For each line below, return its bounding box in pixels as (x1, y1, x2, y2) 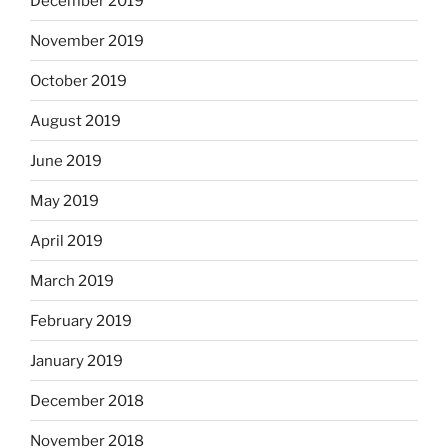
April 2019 (30, 231, 103, 250)
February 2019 (30, 311, 132, 330)
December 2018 (30, 391, 144, 410)
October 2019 (30, 71, 127, 90)
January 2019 (30, 351, 123, 370)
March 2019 (30, 271, 114, 290)
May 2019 (30, 191, 99, 210)
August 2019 (30, 111, 121, 130)
